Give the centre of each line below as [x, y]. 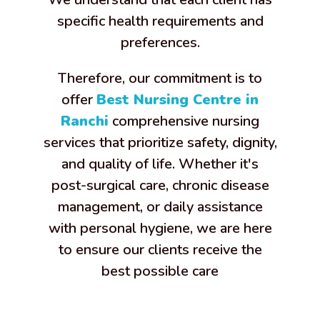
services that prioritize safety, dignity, [160, 143]
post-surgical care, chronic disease [160, 186]
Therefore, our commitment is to [160, 79]
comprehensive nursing [184, 121]
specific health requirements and [160, 21]
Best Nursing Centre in [177, 100]
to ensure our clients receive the [160, 250]
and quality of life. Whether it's [160, 164]
